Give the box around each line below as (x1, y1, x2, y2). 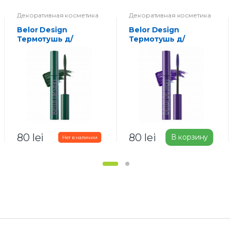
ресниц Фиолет (129, 43, 192, 53)
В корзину (170, 132, 208, 142)
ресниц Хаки (17, 43, 68, 53)
